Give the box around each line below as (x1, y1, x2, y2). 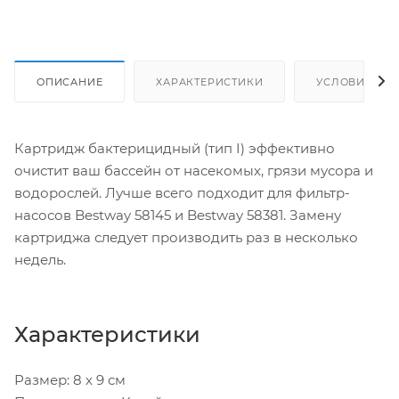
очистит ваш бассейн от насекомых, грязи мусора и (14, 161, 373, 179)
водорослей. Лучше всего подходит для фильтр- (14, 183, 350, 201)
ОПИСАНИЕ (37, 75, 103, 88)
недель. (14, 250, 66, 268)
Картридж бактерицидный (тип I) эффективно (14, 139, 335, 157)
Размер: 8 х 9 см (14, 370, 126, 388)
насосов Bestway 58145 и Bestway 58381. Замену (14, 206, 341, 224)
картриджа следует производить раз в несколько (14, 228, 358, 246)
